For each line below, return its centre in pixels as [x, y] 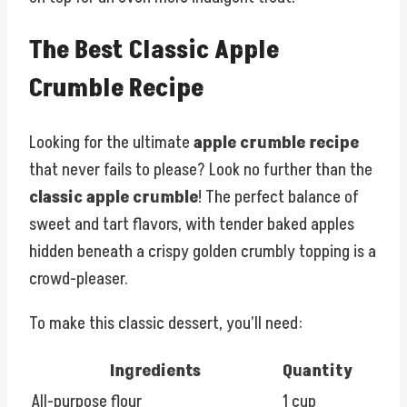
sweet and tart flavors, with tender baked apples [192, 225]
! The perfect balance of [278, 198]
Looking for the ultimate [111, 143]
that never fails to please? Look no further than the [201, 170]
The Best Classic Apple [154, 50]
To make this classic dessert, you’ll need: [166, 324]
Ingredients [155, 371]
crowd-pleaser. [79, 279]
